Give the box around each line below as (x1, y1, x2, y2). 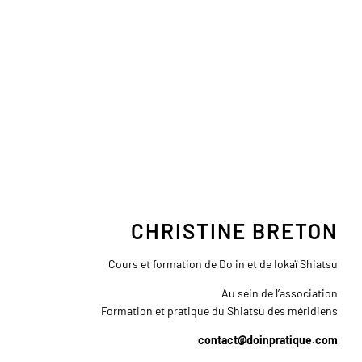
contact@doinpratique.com (198, 333, 338, 347)
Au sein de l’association (221, 286, 338, 301)
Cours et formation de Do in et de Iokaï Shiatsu (108, 257, 338, 271)
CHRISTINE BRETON (131, 218, 338, 244)
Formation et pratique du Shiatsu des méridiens (101, 304, 338, 318)
